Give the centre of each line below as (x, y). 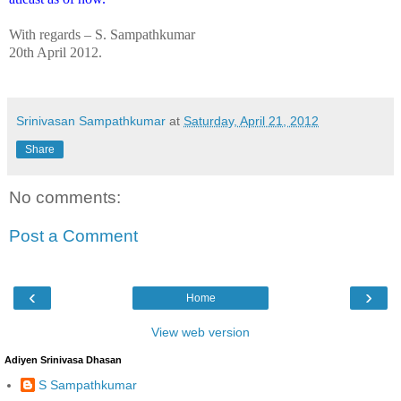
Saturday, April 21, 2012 (251, 120)
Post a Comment (73, 236)
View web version (200, 332)
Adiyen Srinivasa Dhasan (63, 359)
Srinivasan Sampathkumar (91, 120)
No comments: (65, 197)
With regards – (52, 34)
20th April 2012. (55, 52)
